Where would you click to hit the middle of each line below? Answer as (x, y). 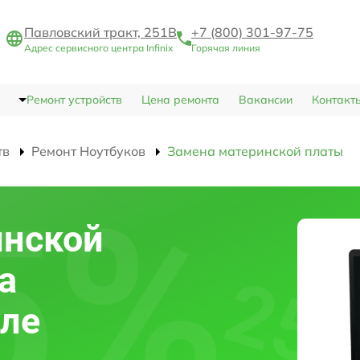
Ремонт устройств (74, 100)
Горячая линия (226, 48)
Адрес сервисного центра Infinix (98, 48)
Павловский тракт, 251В (100, 33)
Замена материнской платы (255, 151)
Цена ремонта (180, 100)
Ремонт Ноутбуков (88, 151)
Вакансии (265, 100)
